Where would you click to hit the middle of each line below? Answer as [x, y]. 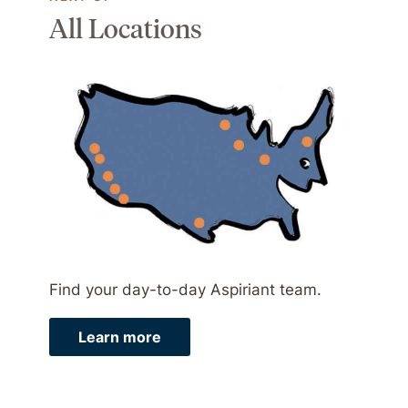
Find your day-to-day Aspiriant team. [185, 289]
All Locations [125, 28]
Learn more [119, 337]
